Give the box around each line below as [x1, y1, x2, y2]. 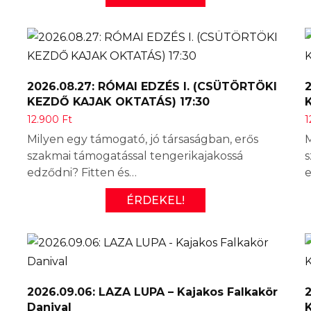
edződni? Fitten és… [27, 165, 137, 179]
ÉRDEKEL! [126, 193, 185, 207]
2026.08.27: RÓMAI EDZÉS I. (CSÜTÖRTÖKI [27, 79, 277, 93]
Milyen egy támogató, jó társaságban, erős [27, 132, 258, 146]
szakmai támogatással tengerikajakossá [27, 149, 243, 162]
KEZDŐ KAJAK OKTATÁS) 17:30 [27, 94, 210, 108]
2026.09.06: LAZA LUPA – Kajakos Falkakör [27, 285, 278, 299]
